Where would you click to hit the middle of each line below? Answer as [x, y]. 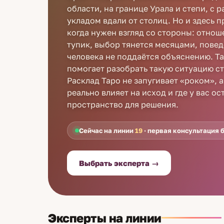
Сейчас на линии [107, 130]
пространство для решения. [123, 104]
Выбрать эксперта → [119, 163]
